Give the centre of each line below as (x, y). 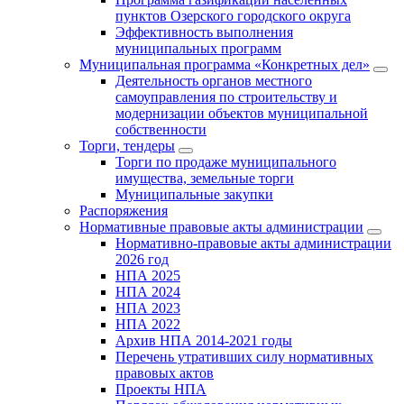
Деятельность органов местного (214, 81)
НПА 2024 (148, 292)
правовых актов (165, 373)
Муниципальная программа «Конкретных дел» (225, 65)
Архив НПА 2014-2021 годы (204, 341)
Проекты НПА (161, 390)
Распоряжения (124, 211)
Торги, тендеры (127, 146)
